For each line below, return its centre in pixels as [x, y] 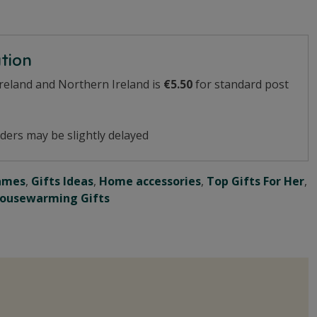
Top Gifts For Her [256, 181]
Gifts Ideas [63, 181]
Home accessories [150, 181]
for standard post [242, 84]
